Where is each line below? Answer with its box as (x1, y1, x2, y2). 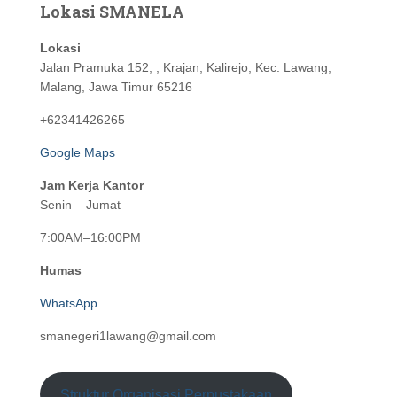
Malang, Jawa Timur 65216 (40, 80, 192, 95)
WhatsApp (40, 296, 97, 311)
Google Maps (40, 145, 115, 160)
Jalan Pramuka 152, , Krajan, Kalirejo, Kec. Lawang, (40, 60, 331, 75)
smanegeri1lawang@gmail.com (40, 329, 216, 344)
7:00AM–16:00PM (40, 230, 141, 245)
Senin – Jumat (40, 198, 121, 213)
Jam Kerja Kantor (40, 178, 144, 193)
